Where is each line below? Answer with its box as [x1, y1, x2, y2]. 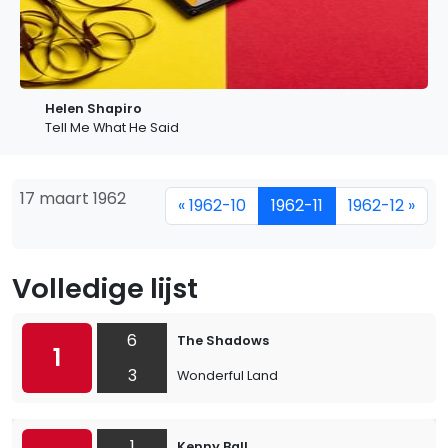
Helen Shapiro [45, 100, 142, 117]
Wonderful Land [177, 367, 278, 384]
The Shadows [177, 332, 269, 349]
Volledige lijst [12, 269, 198, 308]
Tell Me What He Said [45, 119, 179, 136]
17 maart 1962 [20, 187, 126, 210]
